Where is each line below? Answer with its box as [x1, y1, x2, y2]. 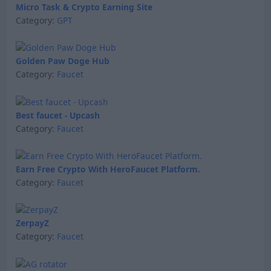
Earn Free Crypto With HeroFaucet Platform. [15, 163, 200, 175]
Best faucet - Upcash [15, 109, 100, 121]
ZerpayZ [15, 217, 49, 229]
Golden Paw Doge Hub [15, 55, 109, 67]
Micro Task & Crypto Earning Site [15, 1, 152, 13]
